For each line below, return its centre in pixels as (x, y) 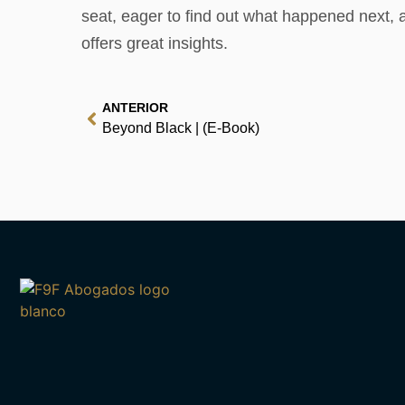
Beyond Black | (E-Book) (181, 128)
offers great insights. (155, 44)
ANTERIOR (135, 108)
